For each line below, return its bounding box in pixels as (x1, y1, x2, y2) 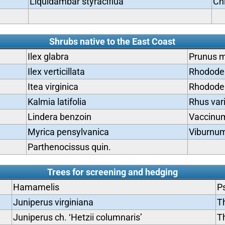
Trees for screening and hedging (47, 167, 178, 177)
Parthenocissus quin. (27, 142, 111, 152)
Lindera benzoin (27, 111, 91, 122)
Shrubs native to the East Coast (49, 36, 176, 47)
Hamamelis (13, 182, 59, 192)
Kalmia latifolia (27, 96, 86, 107)
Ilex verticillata (27, 66, 85, 77)
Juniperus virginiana (13, 197, 93, 207)
